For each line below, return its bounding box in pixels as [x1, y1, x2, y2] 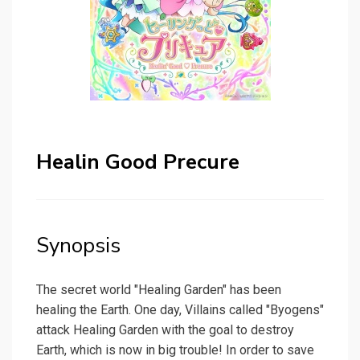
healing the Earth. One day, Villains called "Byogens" [36, 302, 324, 318]
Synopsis [36, 231, 121, 260]
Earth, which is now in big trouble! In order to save [36, 342, 314, 358]
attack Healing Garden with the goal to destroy [36, 322, 294, 338]
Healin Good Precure [36, 148, 239, 177]
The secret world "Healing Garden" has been [36, 282, 281, 298]
